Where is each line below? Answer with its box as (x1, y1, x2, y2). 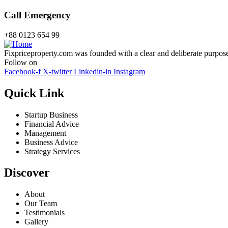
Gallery (24, 217, 48, 226)
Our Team (24, 199, 57, 208)
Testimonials (24, 208, 65, 217)
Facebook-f (4, 67, 41, 76)
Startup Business (24, 110, 78, 119)
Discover (4, 166, 50, 180)
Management (24, 128, 66, 137)
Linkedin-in (74, 67, 111, 76)
